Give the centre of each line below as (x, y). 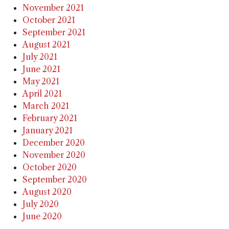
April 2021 (42, 94)
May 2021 (41, 82)
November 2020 (54, 155)
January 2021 (48, 131)
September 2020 (55, 180)
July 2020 (41, 204)
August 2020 (47, 192)
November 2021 (53, 8)
